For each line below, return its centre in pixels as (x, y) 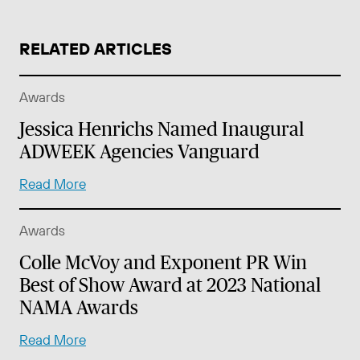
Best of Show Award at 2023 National (170, 284)
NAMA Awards (79, 307)
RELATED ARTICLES (96, 48)
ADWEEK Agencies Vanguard (139, 151)
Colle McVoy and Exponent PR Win (163, 262)
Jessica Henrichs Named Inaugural (162, 129)
